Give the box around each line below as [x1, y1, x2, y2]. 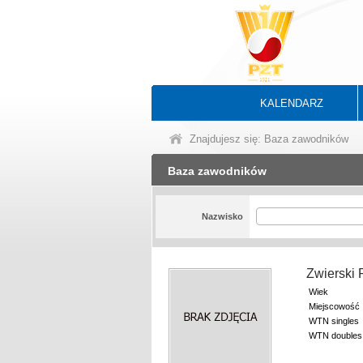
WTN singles [309, 316, 359, 326]
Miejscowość [309, 301, 360, 311]
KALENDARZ [260, 97, 323, 109]
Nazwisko [201, 211, 243, 221]
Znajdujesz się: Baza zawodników [190, 133, 348, 145]
